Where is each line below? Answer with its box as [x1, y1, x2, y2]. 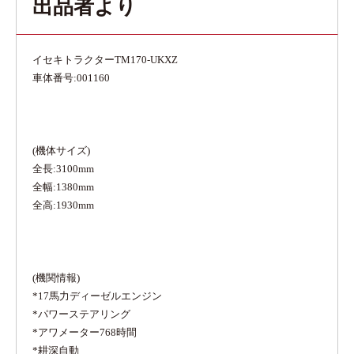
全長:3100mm [32, 163, 94, 175]
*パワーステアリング [32, 308, 130, 320]
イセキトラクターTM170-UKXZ [32, 54, 178, 66]
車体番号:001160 [32, 72, 110, 84]
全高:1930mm [32, 199, 94, 211]
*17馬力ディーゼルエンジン [32, 290, 162, 302]
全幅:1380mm [32, 181, 94, 193]
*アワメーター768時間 [32, 326, 137, 338]
